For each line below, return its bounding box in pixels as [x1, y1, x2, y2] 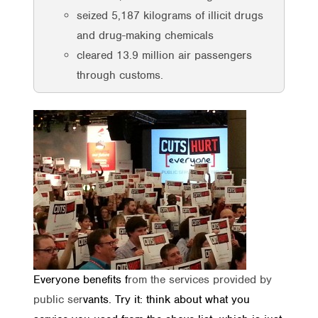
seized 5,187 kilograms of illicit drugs [77, 8, 263, 23]
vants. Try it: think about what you [83, 292, 250, 307]
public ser [33, 292, 83, 307]
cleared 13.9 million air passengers [77, 48, 252, 62]
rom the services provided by [128, 272, 272, 287]
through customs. [77, 67, 163, 82]
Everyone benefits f [33, 272, 128, 287]
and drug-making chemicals [77, 28, 214, 43]
